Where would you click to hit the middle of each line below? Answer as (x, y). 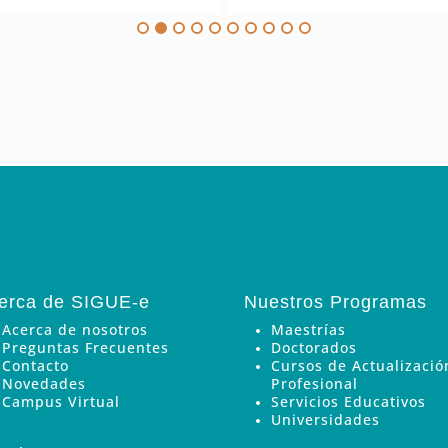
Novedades (44, 383)
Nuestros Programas (335, 301)
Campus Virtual (61, 401)
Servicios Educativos (348, 401)
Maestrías (308, 329)
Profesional (314, 383)
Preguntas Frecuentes (86, 347)
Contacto (36, 365)
